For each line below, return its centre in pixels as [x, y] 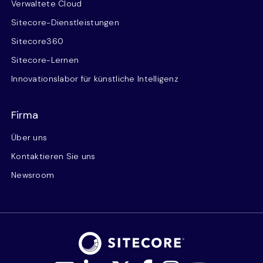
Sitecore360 [38, 41]
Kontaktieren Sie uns [53, 156]
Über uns [29, 137]
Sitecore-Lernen [45, 60]
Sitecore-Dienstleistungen [65, 22]
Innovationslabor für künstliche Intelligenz [95, 79]
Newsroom [33, 175]
